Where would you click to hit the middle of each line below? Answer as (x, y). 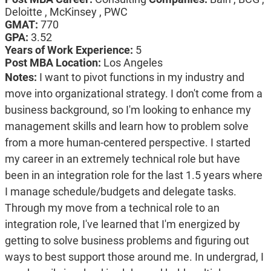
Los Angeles (133, 63)
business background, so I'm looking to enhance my (128, 110)
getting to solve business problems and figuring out (127, 241)
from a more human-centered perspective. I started (127, 143)
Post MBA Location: (54, 63)
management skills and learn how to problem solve (126, 126)
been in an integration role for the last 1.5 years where (133, 175)
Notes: (22, 77)
